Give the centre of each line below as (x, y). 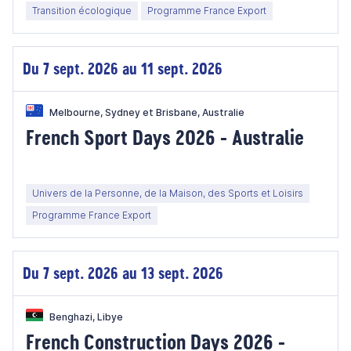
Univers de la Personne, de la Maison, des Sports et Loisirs (168, 193)
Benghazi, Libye (86, 317)
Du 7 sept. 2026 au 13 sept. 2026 (123, 273)
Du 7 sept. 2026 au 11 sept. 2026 (123, 69)
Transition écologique (82, 11)
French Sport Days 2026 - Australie (165, 137)
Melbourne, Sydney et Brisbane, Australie (147, 112)
